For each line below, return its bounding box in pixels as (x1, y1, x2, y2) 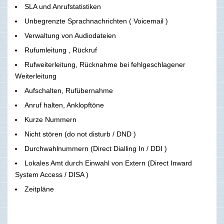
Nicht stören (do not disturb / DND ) (24, 129, 136, 138)
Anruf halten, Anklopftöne (24, 100, 104, 109)
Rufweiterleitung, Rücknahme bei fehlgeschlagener (24, 60, 185, 68)
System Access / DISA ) (15, 170, 88, 178)
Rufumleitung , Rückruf (24, 45, 97, 54)
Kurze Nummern (24, 115, 76, 123)
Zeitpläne (24, 184, 54, 193)
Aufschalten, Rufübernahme (24, 86, 113, 94)
